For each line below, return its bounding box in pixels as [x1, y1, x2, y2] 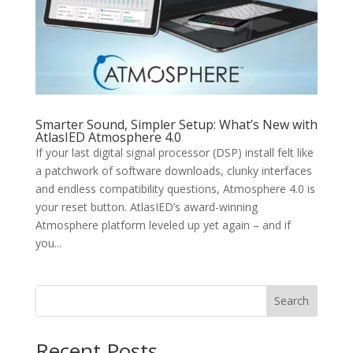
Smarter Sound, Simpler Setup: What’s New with [35, 115, 318, 133]
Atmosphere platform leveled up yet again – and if [35, 217, 291, 232]
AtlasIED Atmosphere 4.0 [35, 128, 181, 146]
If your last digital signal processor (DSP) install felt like [35, 144, 314, 160]
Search [274, 293, 310, 309]
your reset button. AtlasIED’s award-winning [35, 199, 258, 214]
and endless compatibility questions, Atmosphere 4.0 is [35, 180, 315, 196]
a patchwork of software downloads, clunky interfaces [35, 162, 312, 178]
